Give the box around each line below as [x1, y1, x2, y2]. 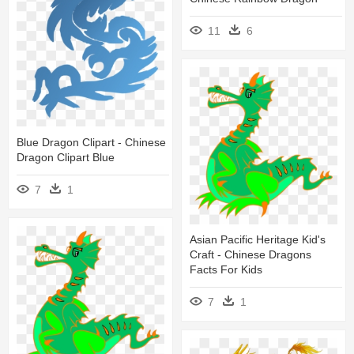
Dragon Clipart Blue [17, 151, 115, 164]
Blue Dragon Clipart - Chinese [17, 136, 166, 149]
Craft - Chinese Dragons [190, 248, 311, 262]
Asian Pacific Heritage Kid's [190, 233, 326, 247]
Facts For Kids [190, 263, 262, 277]
